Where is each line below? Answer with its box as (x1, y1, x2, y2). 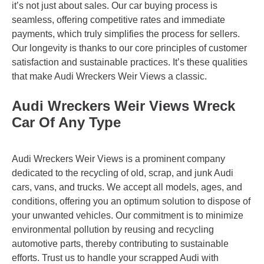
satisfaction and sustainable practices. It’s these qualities (12, 57, 247, 67)
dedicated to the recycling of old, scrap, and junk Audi (12, 167, 233, 178)
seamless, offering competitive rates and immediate (12, 14, 225, 25)
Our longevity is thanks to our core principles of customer (12, 42, 247, 53)
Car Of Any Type (12, 114, 121, 130)
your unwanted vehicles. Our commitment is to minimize (12, 210, 243, 220)
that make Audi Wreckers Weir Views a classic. (12, 71, 207, 81)
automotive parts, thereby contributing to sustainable (12, 238, 229, 249)
